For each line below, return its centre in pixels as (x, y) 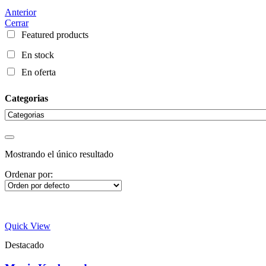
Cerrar (17, 23)
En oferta (39, 72)
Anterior (20, 12)
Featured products (55, 34)
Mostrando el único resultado (59, 154)
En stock (38, 55)
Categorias (26, 99)
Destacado (24, 245)
